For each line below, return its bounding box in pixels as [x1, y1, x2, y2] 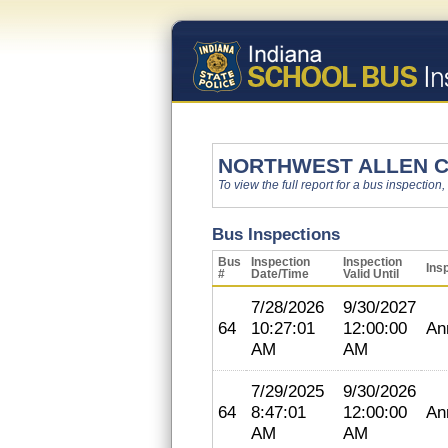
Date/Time [251, 268, 309, 280]
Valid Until [343, 268, 399, 280]
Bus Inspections [212, 224, 340, 244]
